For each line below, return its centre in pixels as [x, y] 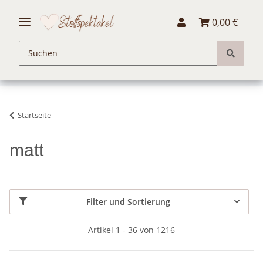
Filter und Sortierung [128, 201]
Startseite [34, 115]
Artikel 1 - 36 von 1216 [131, 230]
